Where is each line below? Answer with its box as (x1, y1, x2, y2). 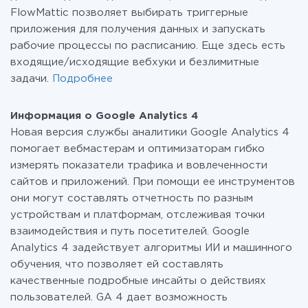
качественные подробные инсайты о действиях (10, 276, 266, 285)
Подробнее (52, 74, 113, 83)
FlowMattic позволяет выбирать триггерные (10, 8, 248, 17)
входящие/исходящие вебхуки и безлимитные (10, 58, 259, 67)
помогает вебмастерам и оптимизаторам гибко (10, 144, 265, 153)
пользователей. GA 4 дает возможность (10, 293, 228, 302)
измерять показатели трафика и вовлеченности (10, 161, 267, 170)
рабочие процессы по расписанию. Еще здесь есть (10, 41, 285, 50)
